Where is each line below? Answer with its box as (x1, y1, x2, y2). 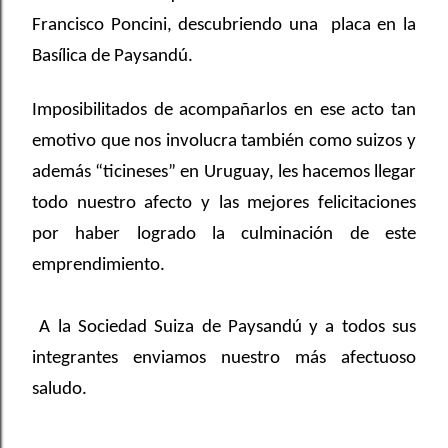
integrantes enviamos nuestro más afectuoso (32, 349, 416, 368)
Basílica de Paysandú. (32, 47, 193, 66)
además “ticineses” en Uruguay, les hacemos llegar (32, 163, 416, 182)
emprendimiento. (32, 256, 165, 275)
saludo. (32, 380, 87, 399)
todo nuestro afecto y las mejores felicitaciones (32, 194, 416, 213)
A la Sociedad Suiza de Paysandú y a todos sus (39, 318, 417, 337)
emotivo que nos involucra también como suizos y (32, 132, 416, 151)
